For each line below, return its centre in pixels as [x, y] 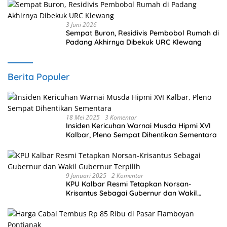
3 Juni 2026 [81, 24]
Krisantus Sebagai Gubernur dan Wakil [131, 193]
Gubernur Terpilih [95, 202]
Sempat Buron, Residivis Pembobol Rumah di [142, 33]
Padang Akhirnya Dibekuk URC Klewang [134, 42]
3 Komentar [121, 117]
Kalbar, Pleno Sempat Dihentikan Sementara [141, 135]
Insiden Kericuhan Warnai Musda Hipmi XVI [138, 125]
